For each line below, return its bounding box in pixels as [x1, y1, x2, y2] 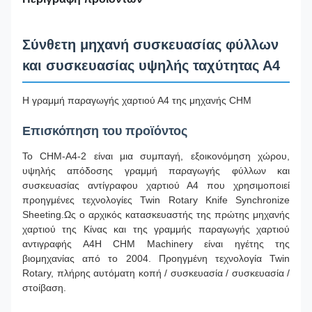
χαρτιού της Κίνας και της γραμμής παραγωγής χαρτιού [22, 224, 290, 235]
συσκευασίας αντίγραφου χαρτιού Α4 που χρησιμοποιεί [22, 180, 290, 191]
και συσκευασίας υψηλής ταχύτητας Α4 [22, 58, 280, 73]
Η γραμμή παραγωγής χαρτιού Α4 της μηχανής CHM [22, 95, 251, 106]
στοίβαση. [22, 282, 66, 293]
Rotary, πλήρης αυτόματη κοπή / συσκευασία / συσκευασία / [22, 267, 290, 279]
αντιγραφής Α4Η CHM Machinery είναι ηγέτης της [22, 238, 290, 249]
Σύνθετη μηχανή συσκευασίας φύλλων [22, 37, 279, 52]
